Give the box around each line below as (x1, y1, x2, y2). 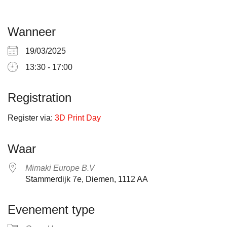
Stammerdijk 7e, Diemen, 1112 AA (25, 175, 148, 183)
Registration (8, 91, 71, 104)
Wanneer (8, 25, 56, 39)
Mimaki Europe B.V (25, 164, 95, 172)
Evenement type (8, 203, 95, 216)
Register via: (8, 113, 55, 122)
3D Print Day (55, 113, 101, 122)
